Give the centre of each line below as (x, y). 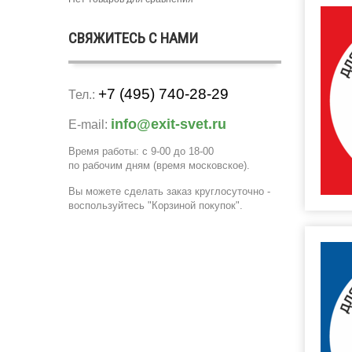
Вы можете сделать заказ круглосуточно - (169, 191)
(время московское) (198, 165)
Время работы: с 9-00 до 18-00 (141, 151)
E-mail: (88, 125)
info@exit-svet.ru (169, 124)
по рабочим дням (109, 165)
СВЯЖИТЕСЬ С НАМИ (133, 38)
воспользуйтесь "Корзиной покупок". (156, 205)
